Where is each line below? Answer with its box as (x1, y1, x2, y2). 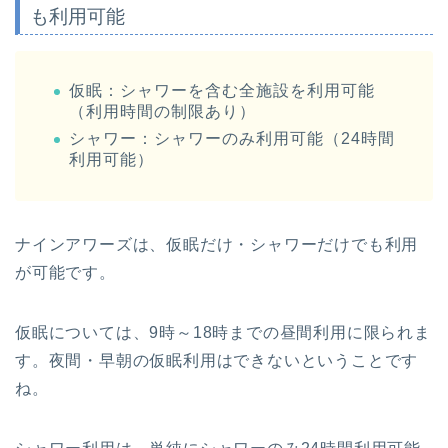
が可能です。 (15, 263, 116, 281)
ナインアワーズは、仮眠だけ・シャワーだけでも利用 (15, 235, 419, 253)
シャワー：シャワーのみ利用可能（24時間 (69, 129, 395, 147)
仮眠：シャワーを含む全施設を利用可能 (69, 81, 375, 99)
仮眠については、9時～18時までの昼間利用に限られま (15, 323, 431, 341)
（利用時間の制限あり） (69, 102, 256, 120)
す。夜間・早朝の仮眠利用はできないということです (15, 351, 419, 369)
